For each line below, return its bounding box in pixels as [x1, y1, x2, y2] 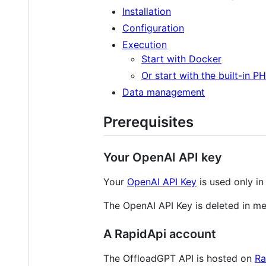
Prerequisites [103, 113, 194, 131]
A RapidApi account [103, 226, 216, 241]
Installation [122, 5, 171, 17]
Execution [122, 38, 167, 50]
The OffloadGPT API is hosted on [103, 252, 255, 264]
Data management [122, 85, 205, 98]
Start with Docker [141, 52, 221, 65]
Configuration [122, 21, 184, 34]
